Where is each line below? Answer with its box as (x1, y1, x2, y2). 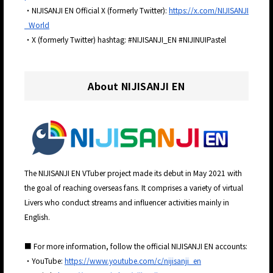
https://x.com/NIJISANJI (169, 5, 249, 16)
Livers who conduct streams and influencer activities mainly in (24, 197, 229, 208)
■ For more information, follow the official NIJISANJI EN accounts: (24, 241, 247, 252)
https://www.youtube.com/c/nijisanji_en (65, 255, 201, 266)
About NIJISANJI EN (88, 79, 185, 94)
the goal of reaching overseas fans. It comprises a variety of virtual (24, 182, 243, 193)
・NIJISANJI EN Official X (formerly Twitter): (24, 5, 169, 16)
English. (24, 211, 50, 222)
